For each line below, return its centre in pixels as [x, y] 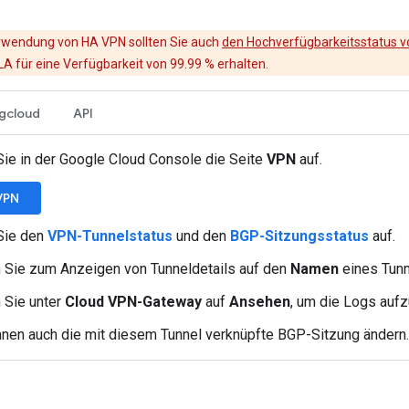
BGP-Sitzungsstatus [299, 236]
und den [201, 236]
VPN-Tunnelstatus [110, 236]
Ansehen [260, 302]
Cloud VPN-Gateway [133, 302]
